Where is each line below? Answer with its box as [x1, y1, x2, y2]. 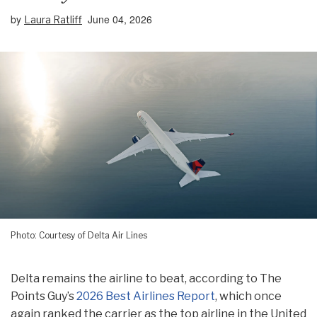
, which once [215, 289, 282, 304]
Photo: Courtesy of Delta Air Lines [11, 230, 147, 241]
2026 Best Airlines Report [76, 289, 215, 304]
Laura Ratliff [24, 13, 82, 25]
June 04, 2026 [88, 12, 152, 26]
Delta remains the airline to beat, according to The [11, 272, 282, 286]
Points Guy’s [11, 289, 76, 304]
